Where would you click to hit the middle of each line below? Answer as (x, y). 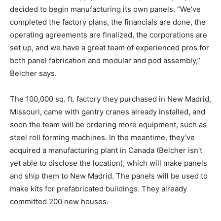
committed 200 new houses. (59, 201)
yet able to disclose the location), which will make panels (109, 163)
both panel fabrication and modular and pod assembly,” (105, 60)
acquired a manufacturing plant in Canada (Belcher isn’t (106, 150)
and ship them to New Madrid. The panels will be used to (109, 176)
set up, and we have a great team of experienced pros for (110, 47)
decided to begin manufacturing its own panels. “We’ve (105, 9)
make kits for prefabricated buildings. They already (98, 188)
